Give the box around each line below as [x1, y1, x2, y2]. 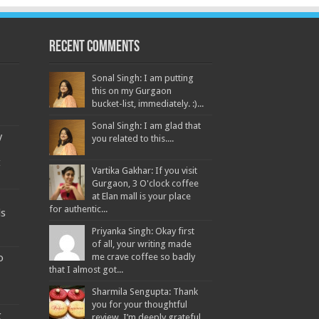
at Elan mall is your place [91, 191, 191, 202]
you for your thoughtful [91, 299, 187, 310]
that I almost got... [48, 264, 123, 276]
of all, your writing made [91, 239, 192, 250]
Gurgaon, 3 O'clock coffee [91, 178, 199, 189]
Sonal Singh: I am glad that [91, 120, 201, 132]
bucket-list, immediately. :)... [91, 98, 204, 110]
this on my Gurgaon [91, 85, 172, 97]
